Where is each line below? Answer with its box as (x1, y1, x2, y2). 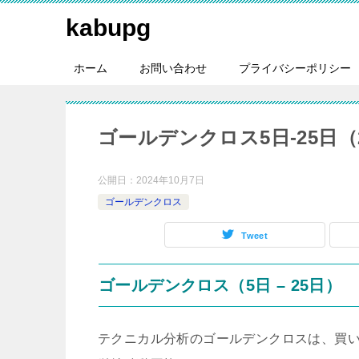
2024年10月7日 (136, 175, 204, 186)
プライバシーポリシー (239, 62, 351, 75)
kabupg (66, 14, 151, 41)
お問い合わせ (139, 62, 207, 75)
